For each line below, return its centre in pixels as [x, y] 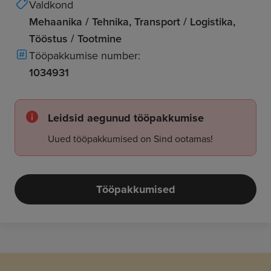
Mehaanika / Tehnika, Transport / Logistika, [132, 21]
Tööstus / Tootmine [75, 38]
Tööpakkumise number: [85, 55]
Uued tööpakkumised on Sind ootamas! [130, 139]
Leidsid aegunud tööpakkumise [126, 118]
